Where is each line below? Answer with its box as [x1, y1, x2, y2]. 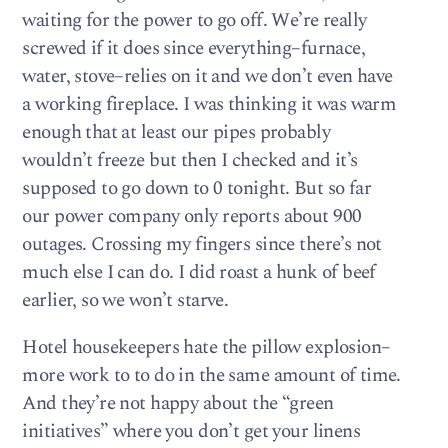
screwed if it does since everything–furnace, [22, 33, 366, 63]
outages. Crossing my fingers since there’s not [22, 229, 382, 259]
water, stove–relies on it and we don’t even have [22, 61, 393, 91]
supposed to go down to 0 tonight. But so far [22, 173, 372, 203]
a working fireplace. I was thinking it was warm [22, 89, 397, 119]
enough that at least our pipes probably [22, 117, 330, 147]
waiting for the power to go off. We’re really [22, 5, 367, 35]
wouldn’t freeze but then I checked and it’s [22, 145, 358, 175]
